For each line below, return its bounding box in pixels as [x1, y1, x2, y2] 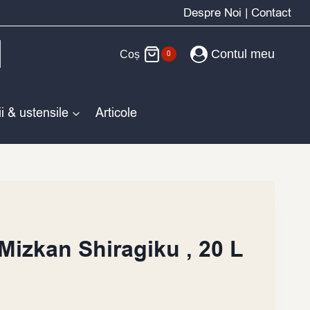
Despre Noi [183, 5, 241, 21]
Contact [251, 5, 291, 21]
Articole [95, 104, 138, 121]
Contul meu [211, 47, 275, 61]
